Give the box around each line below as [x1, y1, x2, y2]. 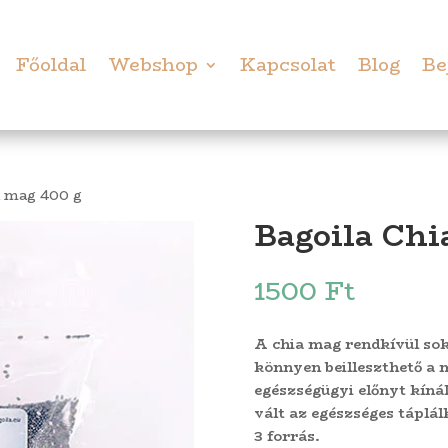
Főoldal [16, 51, 87, 79]
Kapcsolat [240, 51, 337, 79]
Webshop [108, 51, 199, 79]
